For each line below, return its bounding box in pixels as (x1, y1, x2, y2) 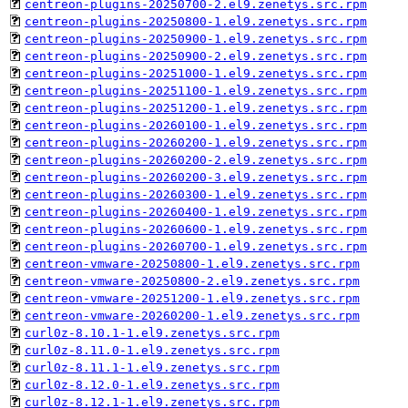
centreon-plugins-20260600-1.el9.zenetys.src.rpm (25, 221, 367, 236)
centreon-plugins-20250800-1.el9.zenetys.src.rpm (25, 14, 367, 28)
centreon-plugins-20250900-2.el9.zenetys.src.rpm (25, 48, 367, 63)
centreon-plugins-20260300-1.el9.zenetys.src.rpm (25, 187, 367, 201)
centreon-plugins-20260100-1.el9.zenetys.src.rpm (25, 117, 367, 132)
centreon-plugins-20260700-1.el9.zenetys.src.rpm (25, 239, 367, 253)
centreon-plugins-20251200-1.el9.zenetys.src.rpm (25, 100, 367, 115)
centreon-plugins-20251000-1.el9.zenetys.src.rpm (25, 66, 367, 80)
